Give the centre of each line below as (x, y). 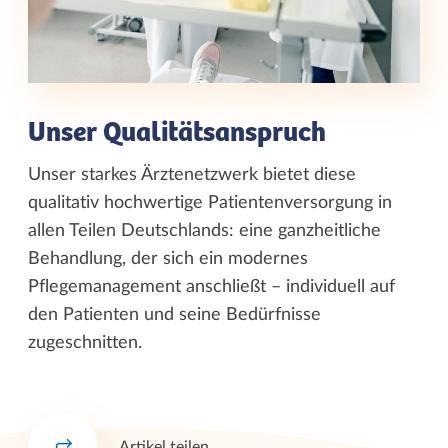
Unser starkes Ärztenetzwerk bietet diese (192, 174)
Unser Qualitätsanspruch (177, 132)
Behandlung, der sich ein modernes (168, 258)
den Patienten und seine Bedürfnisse (174, 314)
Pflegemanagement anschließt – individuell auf (211, 286)
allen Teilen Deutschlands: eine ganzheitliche (204, 230)
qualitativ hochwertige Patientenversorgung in (210, 202)
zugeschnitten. (85, 342)
